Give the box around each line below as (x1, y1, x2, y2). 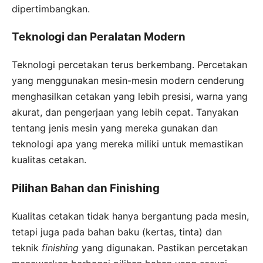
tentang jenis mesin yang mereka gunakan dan (12, 122, 218, 134)
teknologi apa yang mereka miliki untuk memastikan (12, 138, 243, 150)
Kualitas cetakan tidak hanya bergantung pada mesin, (12, 210, 249, 222)
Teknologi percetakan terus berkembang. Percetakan (12, 59, 247, 71)
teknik (12, 241, 42, 254)
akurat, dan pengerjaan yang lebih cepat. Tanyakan (12, 106, 238, 119)
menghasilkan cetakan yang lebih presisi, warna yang (12, 90, 248, 103)
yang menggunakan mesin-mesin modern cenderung (12, 75, 244, 87)
